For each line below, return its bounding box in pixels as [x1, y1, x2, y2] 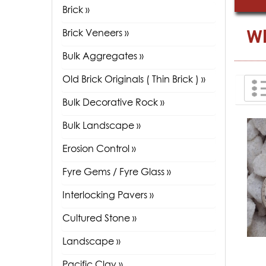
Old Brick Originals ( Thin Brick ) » [62, 73, 205, 85]
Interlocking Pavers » [62, 189, 154, 201]
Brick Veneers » [62, 27, 129, 39]
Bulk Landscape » [62, 119, 141, 131]
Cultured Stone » [62, 212, 137, 224]
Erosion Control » [62, 142, 136, 154]
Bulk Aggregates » [62, 50, 144, 62]
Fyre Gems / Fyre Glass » [62, 166, 171, 178]
